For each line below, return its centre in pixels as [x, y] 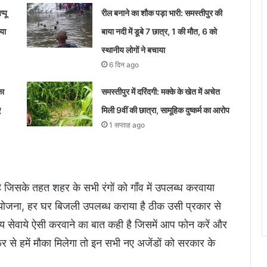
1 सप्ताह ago [127, 125]
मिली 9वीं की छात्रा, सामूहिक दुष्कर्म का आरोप [165, 110]
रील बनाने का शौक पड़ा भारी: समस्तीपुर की [162, 13]
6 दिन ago [124, 65]
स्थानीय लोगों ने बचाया [133, 50]
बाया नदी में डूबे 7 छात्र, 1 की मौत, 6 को [159, 32]
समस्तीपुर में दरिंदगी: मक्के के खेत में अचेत [160, 92]
